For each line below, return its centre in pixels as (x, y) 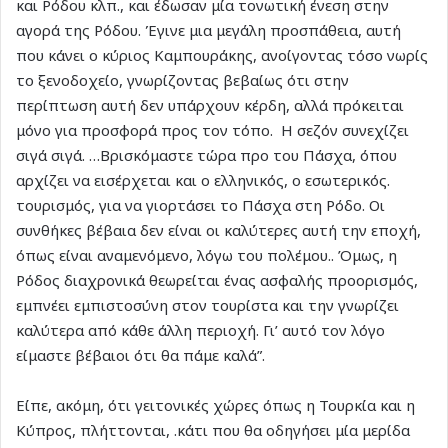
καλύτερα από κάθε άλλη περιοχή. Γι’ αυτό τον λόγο (200, 329)
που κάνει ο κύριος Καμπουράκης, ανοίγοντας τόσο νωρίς (222, 54)
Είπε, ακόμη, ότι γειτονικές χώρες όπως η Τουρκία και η (215, 404)
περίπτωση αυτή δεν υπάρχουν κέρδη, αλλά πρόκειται (210, 104)
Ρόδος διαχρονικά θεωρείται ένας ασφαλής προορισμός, (217, 279)
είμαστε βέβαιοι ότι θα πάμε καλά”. (140, 354)
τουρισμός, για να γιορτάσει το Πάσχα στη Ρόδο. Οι (200, 204)
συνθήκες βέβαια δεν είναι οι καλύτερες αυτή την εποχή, (218, 229)
